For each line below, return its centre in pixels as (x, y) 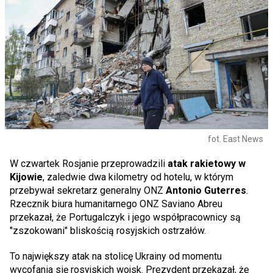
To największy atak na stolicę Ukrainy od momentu (116, 256)
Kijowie (26, 177)
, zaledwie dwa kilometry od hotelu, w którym (138, 177)
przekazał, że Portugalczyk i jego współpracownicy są (125, 217)
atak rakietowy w (207, 163)
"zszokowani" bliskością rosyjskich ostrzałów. (108, 230)
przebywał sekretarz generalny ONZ (88, 190)
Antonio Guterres (206, 190)
